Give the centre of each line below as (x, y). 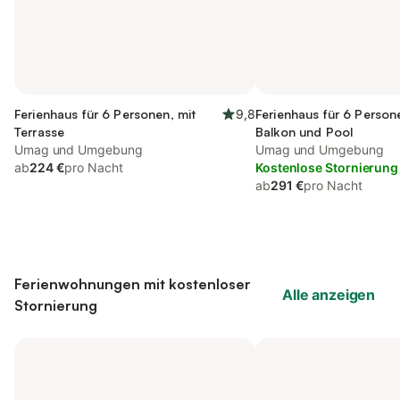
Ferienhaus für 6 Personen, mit (105, 114)
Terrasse (40, 132)
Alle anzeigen (329, 295)
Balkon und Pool (304, 132)
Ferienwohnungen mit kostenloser (133, 284)
